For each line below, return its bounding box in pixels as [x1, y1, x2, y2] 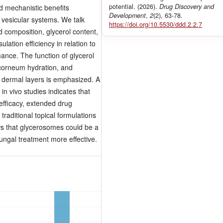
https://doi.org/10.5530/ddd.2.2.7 [109, 19, 202, 29]
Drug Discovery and [159, 1, 214, 11]
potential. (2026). [109, 1, 159, 11]
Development [109, 10, 146, 20]
